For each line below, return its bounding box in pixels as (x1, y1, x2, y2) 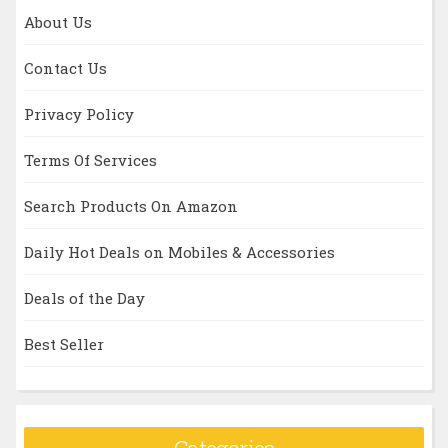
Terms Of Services (23, 149, 157, 170)
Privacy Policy (23, 103, 134, 124)
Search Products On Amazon (23, 195, 238, 216)
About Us (23, 11, 92, 32)
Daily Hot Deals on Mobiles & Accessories (23, 241, 335, 262)
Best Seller (23, 333, 104, 354)
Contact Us (23, 57, 107, 78)
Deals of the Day (23, 287, 145, 308)
